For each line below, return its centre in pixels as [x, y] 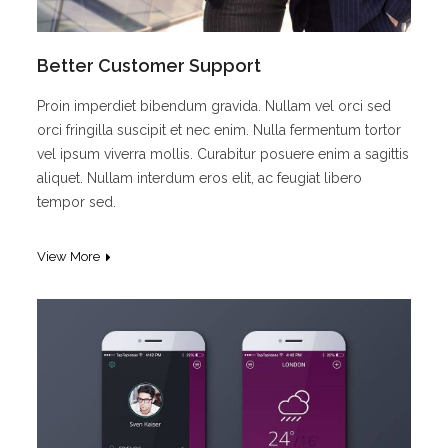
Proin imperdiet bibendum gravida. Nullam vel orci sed [214, 105]
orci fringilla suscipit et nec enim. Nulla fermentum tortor [219, 129]
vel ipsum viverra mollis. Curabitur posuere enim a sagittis [223, 153]
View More [69, 256]
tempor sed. [77, 201]
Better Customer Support [149, 65]
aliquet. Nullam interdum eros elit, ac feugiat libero [200, 177]
